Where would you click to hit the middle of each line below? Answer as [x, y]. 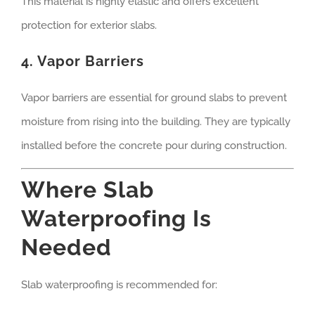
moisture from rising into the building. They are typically [156, 122]
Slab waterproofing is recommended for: [119, 284]
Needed [66, 247]
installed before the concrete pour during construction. [154, 146]
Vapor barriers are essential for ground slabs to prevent [154, 98]
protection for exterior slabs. [89, 26]
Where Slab [88, 189]
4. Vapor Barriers [83, 62]
